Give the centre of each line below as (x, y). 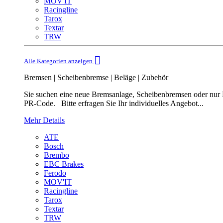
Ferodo (55, 173)
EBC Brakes (64, 164)
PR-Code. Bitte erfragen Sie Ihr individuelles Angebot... (114, 104)
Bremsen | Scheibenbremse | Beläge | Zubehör (96, 78)
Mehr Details (44, 120)
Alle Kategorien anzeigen (59, 61)
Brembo (56, 155)
